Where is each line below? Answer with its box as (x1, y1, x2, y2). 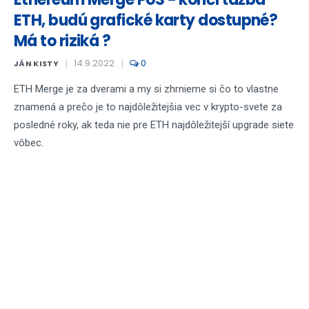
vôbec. (14, 137, 43, 149)
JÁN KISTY (14, 58, 59, 69)
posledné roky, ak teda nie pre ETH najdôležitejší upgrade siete (14, 119, 294, 131)
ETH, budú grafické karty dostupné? (14, 10, 278, 31)
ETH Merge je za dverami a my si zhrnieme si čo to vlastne (14, 83, 279, 95)
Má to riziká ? (14, 30, 111, 52)
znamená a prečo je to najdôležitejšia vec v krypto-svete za (14, 101, 282, 113)
